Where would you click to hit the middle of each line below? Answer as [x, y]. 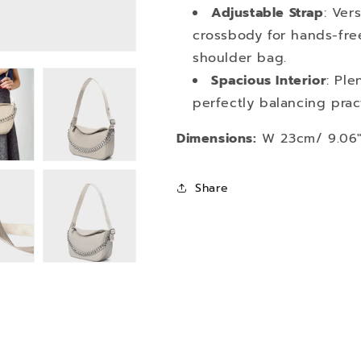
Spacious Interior [269, 81]
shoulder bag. [240, 58]
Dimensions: [217, 139]
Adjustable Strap [268, 13]
